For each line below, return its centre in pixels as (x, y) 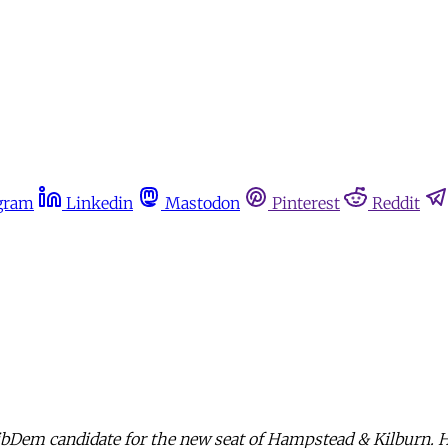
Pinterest (306, 203)
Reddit (396, 203)
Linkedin (99, 203)
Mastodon (202, 203)
